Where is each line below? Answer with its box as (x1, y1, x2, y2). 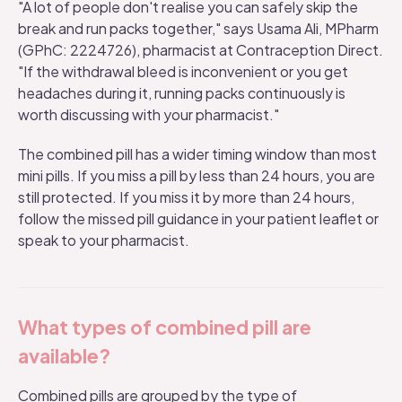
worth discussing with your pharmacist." (18, 105, 279, 124)
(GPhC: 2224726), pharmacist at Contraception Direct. (18, 40, 383, 59)
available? (18, 344, 110, 368)
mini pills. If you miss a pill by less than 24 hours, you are (18, 166, 375, 185)
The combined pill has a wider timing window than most (18, 144, 377, 163)
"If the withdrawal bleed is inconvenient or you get (18, 62, 348, 81)
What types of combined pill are (18, 315, 311, 339)
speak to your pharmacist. (18, 231, 189, 249)
